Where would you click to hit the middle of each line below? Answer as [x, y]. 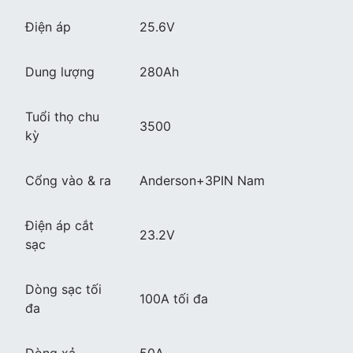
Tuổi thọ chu [62, 117]
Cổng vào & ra [68, 181]
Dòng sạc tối [63, 290]
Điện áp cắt [59, 226]
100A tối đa [174, 299]
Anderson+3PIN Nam [202, 181]
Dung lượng [60, 72]
